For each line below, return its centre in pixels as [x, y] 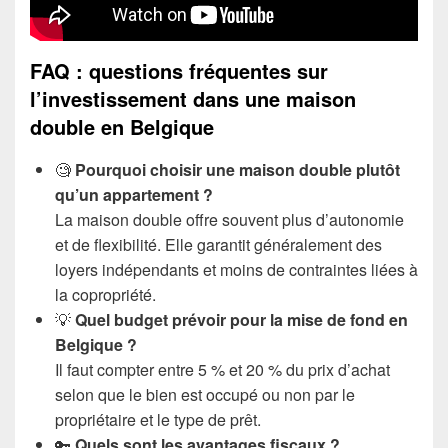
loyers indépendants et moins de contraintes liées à [236, 269]
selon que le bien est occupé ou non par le [205, 394]
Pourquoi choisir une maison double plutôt [237, 169]
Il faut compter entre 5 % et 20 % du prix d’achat [222, 369]
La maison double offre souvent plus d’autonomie [229, 219]
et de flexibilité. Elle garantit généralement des [218, 244]
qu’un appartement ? [134, 194]
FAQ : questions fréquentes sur [179, 70]
